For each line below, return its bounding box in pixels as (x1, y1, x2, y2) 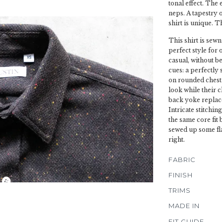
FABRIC (168, 156, 196, 164)
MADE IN (168, 202, 200, 210)
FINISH (168, 171, 193, 179)
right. (168, 136, 185, 143)
